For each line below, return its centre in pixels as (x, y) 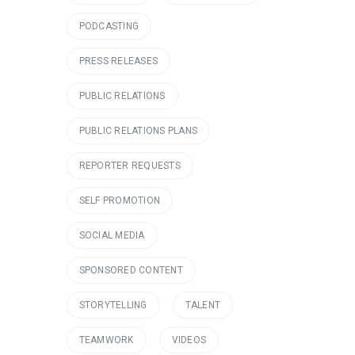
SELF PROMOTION (119, 200)
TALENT (202, 305)
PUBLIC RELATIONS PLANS (138, 131)
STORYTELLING (113, 305)
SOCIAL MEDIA (112, 235)
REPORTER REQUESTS (130, 166)
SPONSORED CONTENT (131, 270)
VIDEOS (189, 340)
